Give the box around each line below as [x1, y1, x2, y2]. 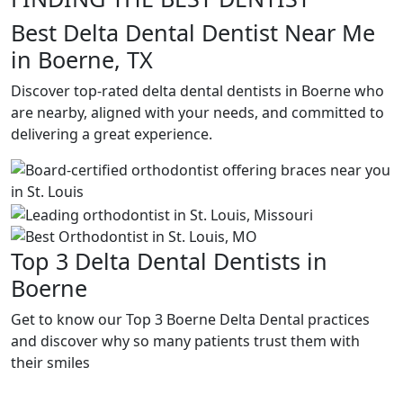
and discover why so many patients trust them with [11, 330, 360, 351]
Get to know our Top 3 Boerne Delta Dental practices [11, 309, 370, 329]
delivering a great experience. [11, 124, 212, 144]
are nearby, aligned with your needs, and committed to [11, 103, 384, 122]
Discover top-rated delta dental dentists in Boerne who [11, 81, 384, 101]
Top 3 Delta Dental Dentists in [11, 245, 327, 276]
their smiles [11, 352, 90, 372]
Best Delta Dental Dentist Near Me [11, 17, 375, 48]
